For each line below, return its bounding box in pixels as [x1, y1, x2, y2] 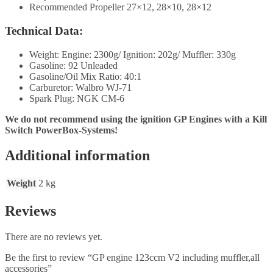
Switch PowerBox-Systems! [5, 124, 118, 135]
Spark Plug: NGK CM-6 [29, 93, 124, 104]
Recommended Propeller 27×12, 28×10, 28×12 [29, 2, 211, 13]
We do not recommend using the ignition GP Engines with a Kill [5, 113, 267, 124]
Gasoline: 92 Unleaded [29, 60, 118, 71]
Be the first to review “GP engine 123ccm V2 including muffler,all [5, 252, 260, 263]
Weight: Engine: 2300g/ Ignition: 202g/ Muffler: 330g [29, 49, 236, 60]
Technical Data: [5, 24, 83, 37]
